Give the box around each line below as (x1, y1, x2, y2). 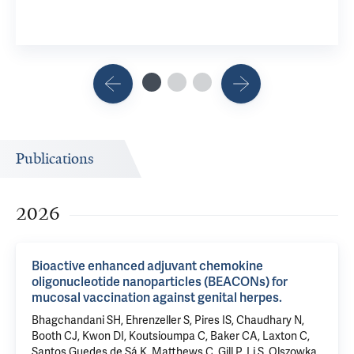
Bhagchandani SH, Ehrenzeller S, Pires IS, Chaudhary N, (32, 313, 304, 327)
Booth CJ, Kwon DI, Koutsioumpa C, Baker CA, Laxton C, (32, 329, 310, 343)
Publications (16, 149, 94, 168)
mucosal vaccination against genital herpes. (32, 289, 282, 306)
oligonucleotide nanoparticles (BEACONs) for (32, 273, 288, 290)
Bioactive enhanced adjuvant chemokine (32, 258, 263, 274)
